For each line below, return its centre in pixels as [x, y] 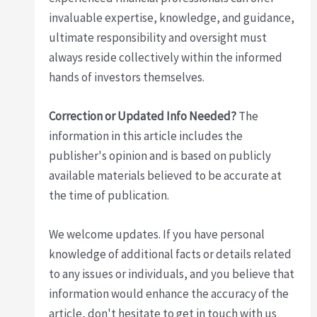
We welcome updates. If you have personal [157, 235]
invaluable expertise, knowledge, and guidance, [172, 17]
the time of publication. [109, 196]
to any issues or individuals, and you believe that [172, 274]
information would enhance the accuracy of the [169, 294]
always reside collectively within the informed [166, 57]
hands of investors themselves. [127, 77]
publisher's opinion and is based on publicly [160, 156]
